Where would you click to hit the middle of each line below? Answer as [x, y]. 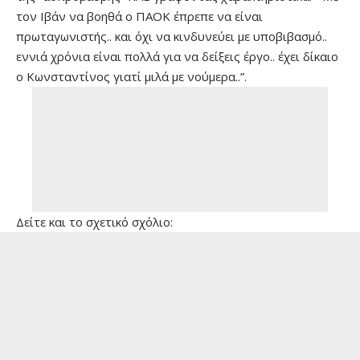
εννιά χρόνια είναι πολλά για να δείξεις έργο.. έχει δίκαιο [177, 56]
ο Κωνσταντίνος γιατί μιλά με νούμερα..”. [131, 76]
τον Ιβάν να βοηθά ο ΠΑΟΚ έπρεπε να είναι [139, 16]
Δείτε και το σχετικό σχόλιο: [94, 222]
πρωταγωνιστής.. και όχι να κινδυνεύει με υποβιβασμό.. [172, 36]
